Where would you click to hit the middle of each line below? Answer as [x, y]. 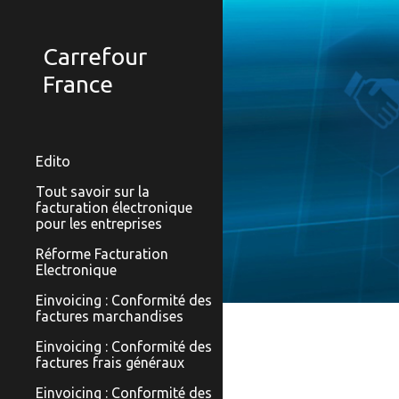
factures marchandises [110, 316]
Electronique [76, 270]
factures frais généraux [110, 362]
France [78, 84]
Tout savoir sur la [93, 191]
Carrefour [95, 56]
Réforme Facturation [102, 254]
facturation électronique [114, 208]
